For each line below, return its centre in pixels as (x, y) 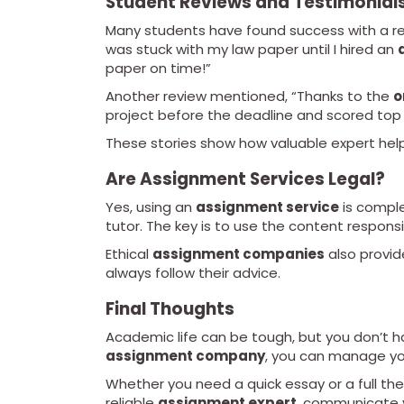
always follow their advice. (193, 273)
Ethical (129, 254)
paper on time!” (158, 69)
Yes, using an (151, 207)
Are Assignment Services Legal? (245, 179)
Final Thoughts (170, 309)
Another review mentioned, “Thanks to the (249, 96)
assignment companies (239, 254)
